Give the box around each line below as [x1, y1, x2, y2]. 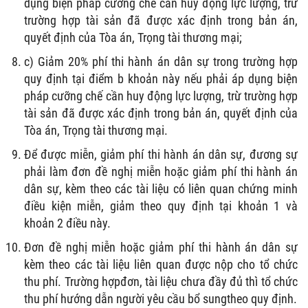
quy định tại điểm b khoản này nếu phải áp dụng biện [24, 71, 298, 86]
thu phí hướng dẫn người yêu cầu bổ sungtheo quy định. [24, 291, 297, 306]
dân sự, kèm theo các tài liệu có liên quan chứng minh [24, 181, 298, 196]
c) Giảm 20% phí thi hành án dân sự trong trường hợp [24, 54, 298, 69]
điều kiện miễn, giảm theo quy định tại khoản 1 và [24, 198, 298, 213]
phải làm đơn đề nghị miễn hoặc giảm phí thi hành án [24, 164, 298, 179]
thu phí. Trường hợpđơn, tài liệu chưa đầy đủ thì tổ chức [24, 274, 298, 289]
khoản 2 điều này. [24, 215, 111, 230]
